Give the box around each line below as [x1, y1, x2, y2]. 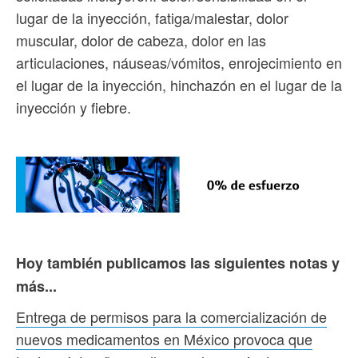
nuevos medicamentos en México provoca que [16, 328, 312, 350]
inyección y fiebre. [16, 97, 131, 118]
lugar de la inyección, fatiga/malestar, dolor [16, 7, 288, 29]
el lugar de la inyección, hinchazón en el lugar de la [16, 74, 342, 96]
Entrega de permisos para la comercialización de [16, 306, 327, 328]
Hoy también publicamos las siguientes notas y [16, 253, 340, 274]
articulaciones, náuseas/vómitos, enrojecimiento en [16, 52, 342, 74]
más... [16, 276, 57, 297]
